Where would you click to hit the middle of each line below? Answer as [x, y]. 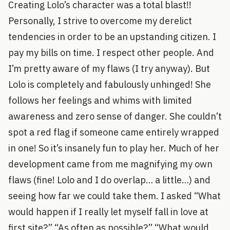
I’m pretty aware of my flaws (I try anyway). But [109, 69]
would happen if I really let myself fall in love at [108, 212]
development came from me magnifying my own [110, 164]
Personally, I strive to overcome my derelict [100, 21]
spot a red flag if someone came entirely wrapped [114, 132]
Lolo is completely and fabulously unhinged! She [110, 84]
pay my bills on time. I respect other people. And [111, 53]
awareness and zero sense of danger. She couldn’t [115, 116]
